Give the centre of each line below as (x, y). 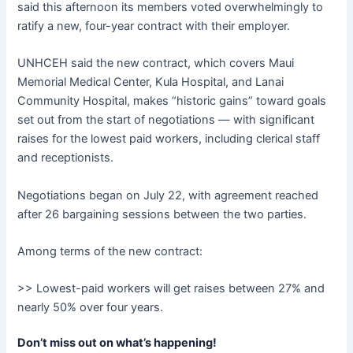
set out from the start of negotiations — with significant (166, 120)
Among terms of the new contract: (110, 252)
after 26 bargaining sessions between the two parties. (162, 214)
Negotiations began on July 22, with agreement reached (168, 195)
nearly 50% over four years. (91, 308)
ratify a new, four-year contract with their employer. (154, 26)
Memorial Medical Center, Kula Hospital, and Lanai (151, 82)
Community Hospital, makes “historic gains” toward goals (172, 101)
